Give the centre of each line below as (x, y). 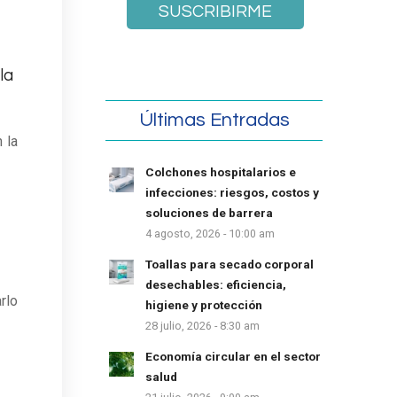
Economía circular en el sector (234, 356)
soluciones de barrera (210, 212)
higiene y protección (204, 304)
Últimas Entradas (214, 120)
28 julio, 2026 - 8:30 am (203, 325)
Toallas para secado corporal (230, 264)
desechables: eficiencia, (216, 284)
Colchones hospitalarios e (221, 171)
